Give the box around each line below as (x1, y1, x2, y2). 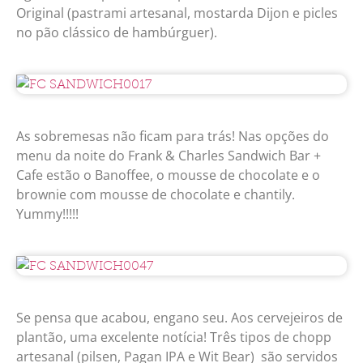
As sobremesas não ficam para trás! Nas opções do (16, 127, 329, 146)
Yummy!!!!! (16, 205, 79, 224)
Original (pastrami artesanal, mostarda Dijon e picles (16, 4, 338, 23)
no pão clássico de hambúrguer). (16, 23, 217, 42)
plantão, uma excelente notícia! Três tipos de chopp (16, 328, 331, 347)
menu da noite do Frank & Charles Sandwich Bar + (16, 147, 321, 165)
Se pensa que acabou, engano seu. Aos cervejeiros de (16, 309, 343, 327)
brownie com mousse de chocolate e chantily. (16, 186, 295, 204)
